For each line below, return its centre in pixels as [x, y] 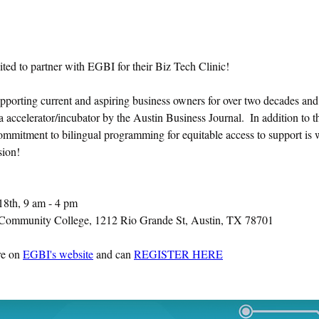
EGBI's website [58, 254]
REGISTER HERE [178, 254]
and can [114, 254]
